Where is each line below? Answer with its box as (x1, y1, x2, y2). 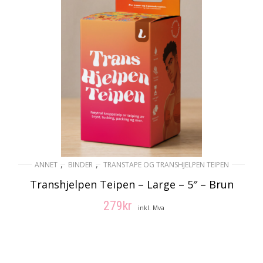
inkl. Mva (137, 204, 164, 213)
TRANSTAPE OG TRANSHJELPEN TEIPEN (103, 160, 229, 170)
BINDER (68, 160, 93, 170)
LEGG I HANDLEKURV (91, 224, 193, 236)
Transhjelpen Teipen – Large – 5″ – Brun (29, 177, 234, 192)
